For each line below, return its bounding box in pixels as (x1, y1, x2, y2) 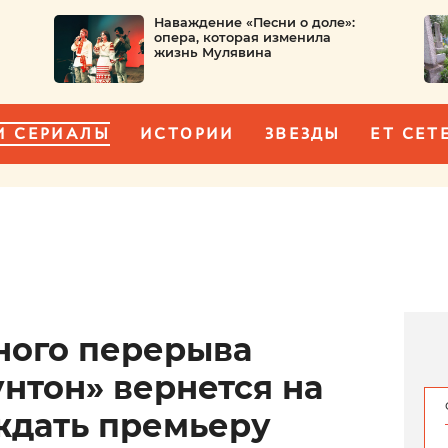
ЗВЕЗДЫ (264, 123, 341, 143)
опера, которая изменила (153, 30, 331, 45)
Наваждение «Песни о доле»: (153, 15, 355, 30)
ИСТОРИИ (140, 123, 235, 143)
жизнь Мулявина (153, 45, 272, 60)
